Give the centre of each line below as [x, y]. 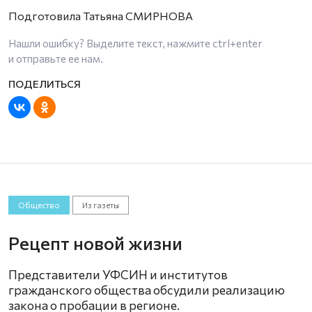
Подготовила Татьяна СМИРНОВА [101, 15]
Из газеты [101, 205]
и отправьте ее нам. [56, 58]
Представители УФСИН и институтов [118, 275]
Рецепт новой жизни [95, 243]
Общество [39, 205]
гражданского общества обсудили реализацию [147, 290]
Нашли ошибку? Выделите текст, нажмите [110, 43]
